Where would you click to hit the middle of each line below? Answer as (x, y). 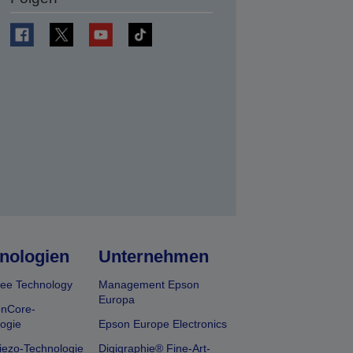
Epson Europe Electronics (163, 324)
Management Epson (149, 284)
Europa (117, 299)
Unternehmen (154, 256)
